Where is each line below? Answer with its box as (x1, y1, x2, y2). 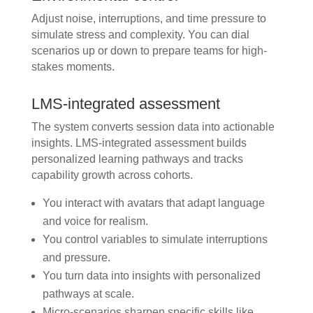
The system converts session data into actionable (31, 121, 275, 133)
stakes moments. (31, 61, 115, 73)
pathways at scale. (42, 288, 134, 300)
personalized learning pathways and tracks (31, 153, 243, 166)
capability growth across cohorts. (31, 169, 193, 182)
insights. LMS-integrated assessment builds (31, 137, 247, 150)
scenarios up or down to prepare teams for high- (31, 45, 267, 57)
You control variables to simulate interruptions (42, 233, 268, 246)
